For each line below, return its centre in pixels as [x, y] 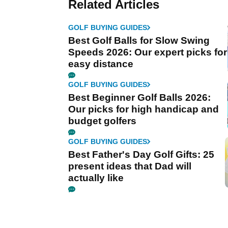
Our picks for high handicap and [144, 109]
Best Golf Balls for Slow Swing [139, 41]
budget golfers [102, 121]
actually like [96, 178]
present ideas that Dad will [130, 166]
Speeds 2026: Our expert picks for [148, 52]
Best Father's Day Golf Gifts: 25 [141, 155]
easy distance [101, 64]
